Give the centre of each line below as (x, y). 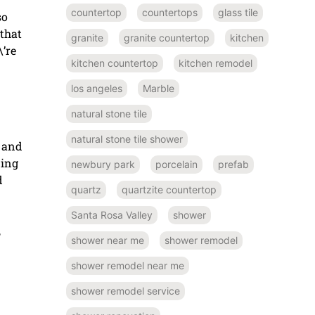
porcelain (176, 164)
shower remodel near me (128, 265)
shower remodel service (126, 290)
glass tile (238, 12)
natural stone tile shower (127, 139)
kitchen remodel (216, 63)
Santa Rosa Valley (112, 214)
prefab (233, 164)
